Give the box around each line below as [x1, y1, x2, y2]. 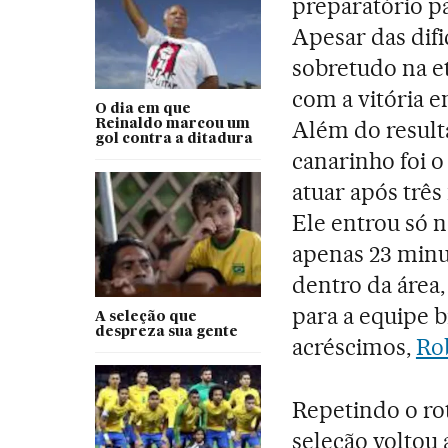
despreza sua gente [94, 325, 238, 340]
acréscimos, [292, 333, 416, 362]
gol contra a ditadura [94, 132, 253, 147]
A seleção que [94, 310, 197, 325]
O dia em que [94, 102, 191, 117]
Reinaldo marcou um [94, 117, 250, 132]
